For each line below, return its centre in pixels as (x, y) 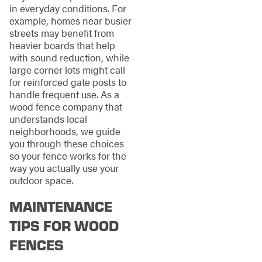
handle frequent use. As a (64, 94)
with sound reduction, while (69, 58)
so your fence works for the (68, 156)
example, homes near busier (70, 21)
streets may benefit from (61, 33)
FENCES (36, 245)
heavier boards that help (62, 45)
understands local (48, 119)
